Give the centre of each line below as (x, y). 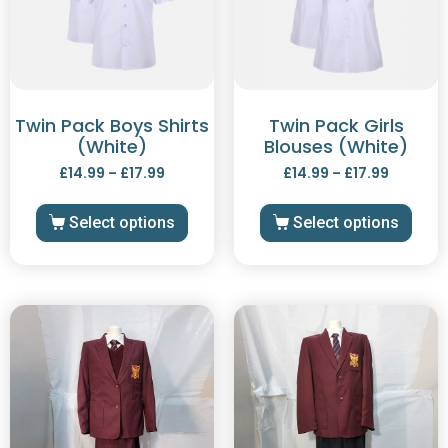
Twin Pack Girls (336, 126)
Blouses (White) (336, 147)
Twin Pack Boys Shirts (112, 126)
